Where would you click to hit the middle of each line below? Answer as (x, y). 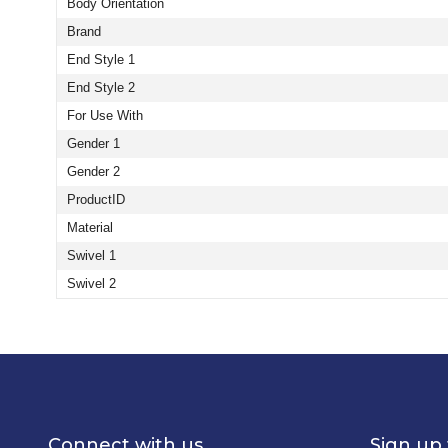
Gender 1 (93, 144)
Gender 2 (93, 172)
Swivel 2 (91, 284)
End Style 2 (101, 88)
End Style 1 (101, 60)
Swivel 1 (91, 256)
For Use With (105, 116)
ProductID (96, 200)
